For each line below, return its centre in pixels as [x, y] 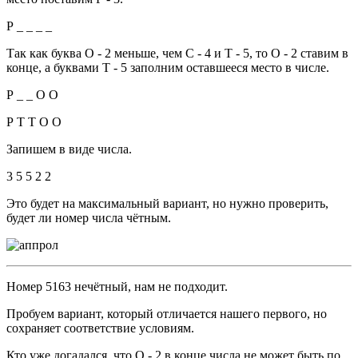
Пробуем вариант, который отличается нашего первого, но [167, 313]
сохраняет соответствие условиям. [100, 328]
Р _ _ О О [32, 94]
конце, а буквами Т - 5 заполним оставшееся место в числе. [168, 67]
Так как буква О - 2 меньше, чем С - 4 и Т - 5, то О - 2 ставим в [177, 53]
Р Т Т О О [34, 121]
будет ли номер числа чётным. [89, 217]
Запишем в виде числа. [69, 149]
